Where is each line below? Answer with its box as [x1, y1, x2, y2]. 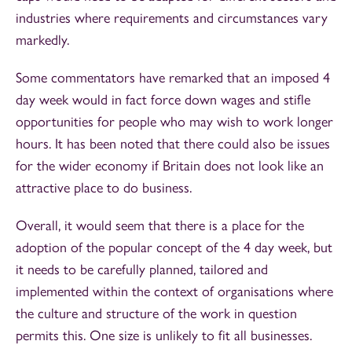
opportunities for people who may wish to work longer [16, 113, 333, 130]
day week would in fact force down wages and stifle [16, 91, 310, 108]
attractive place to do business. [16, 179, 196, 196]
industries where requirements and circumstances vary [16, 9, 328, 27]
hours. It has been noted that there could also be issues [16, 135, 330, 152]
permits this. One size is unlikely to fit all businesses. [16, 327, 312, 344]
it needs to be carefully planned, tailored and [16, 261, 268, 278]
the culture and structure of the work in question [16, 305, 297, 322]
